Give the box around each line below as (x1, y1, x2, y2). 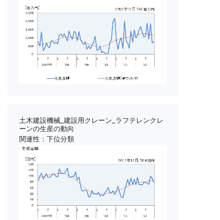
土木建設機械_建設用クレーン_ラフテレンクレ (19, 116, 164, 125)
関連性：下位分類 (19, 135, 74, 143)
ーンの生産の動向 (19, 124, 74, 133)
